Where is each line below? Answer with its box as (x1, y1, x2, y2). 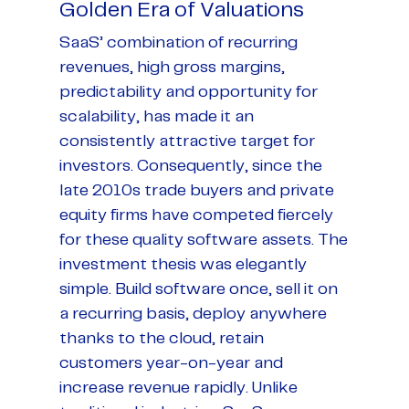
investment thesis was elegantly (59, 256, 307, 273)
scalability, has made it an (59, 108, 254, 125)
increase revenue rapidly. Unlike (59, 379, 298, 396)
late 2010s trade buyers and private (59, 182, 334, 199)
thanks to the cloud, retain (59, 330, 264, 347)
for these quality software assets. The (59, 231, 348, 248)
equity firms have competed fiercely (59, 206, 333, 224)
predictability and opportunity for (59, 83, 318, 100)
